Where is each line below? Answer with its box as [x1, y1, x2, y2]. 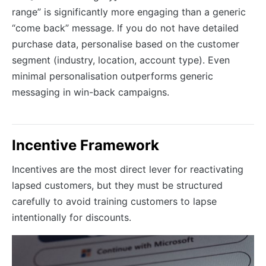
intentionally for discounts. [12, 211, 131, 224]
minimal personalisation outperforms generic [12, 70, 213, 83]
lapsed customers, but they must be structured [12, 179, 223, 192]
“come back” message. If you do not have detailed [12, 22, 239, 34]
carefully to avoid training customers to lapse [12, 195, 217, 208]
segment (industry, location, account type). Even [12, 54, 230, 66]
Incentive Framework [12, 137, 159, 154]
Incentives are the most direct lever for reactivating [12, 163, 243, 176]
